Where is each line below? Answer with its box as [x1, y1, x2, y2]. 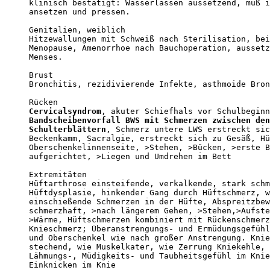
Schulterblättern [29, 124, 106, 134]
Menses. [29, 52, 63, 61]
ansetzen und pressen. [29, 7, 130, 16]
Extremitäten [29, 169, 87, 179]
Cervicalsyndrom [29, 106, 101, 116]
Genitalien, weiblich [29, 25, 125, 34]
